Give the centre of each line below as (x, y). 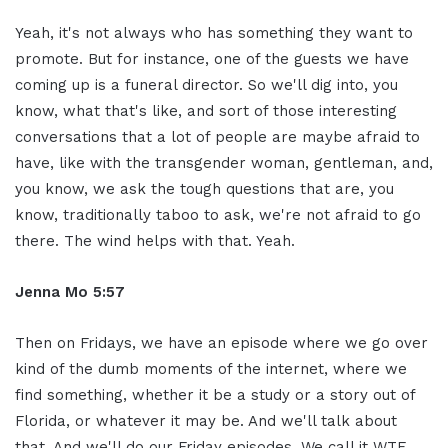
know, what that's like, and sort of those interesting (206, 110)
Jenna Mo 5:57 (70, 291)
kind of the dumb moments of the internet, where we (211, 368)
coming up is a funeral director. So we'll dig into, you (206, 84)
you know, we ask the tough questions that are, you (204, 188)
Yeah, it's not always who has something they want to (214, 32)
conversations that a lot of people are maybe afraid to (217, 136)
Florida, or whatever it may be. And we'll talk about (206, 420)
